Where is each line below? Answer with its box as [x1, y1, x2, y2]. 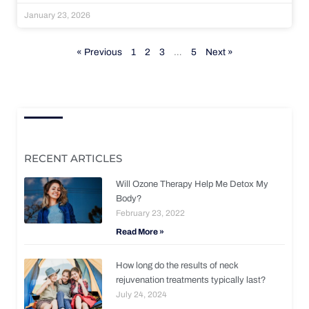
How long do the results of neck [116, 260, 239, 270]
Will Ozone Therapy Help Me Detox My [116, 179, 269, 189]
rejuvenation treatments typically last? [116, 275, 267, 285]
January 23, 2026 [24, 10, 90, 20]
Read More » [116, 226, 165, 237]
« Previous [76, 46, 122, 57]
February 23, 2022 [116, 208, 186, 218]
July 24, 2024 [116, 289, 168, 299]
